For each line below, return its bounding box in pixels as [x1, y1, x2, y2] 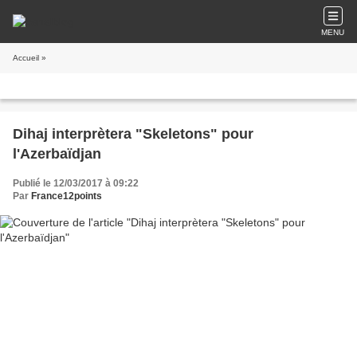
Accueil [13, 53, 39, 62]
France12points [31, 190, 102, 202]
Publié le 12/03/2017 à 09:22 [13, 178, 139, 189]
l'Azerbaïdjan [13, 146, 101, 162]
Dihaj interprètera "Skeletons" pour [13, 126, 253, 142]
